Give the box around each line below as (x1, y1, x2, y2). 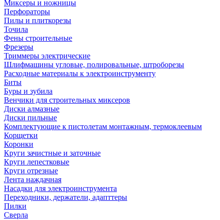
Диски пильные (4, 113, 57, 122)
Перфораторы (4, 7, 50, 16)
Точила (4, 25, 28, 33)
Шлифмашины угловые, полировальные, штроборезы (4, 60, 184, 69)
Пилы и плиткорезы (4, 16, 71, 25)
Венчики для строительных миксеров (4, 96, 130, 104)
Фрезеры (4, 43, 33, 51)
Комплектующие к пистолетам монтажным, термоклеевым (4, 122, 202, 131)
